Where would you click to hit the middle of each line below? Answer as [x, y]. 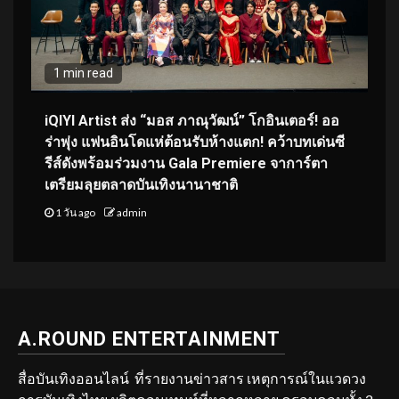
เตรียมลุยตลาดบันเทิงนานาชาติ [141, 184]
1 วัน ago [75, 212]
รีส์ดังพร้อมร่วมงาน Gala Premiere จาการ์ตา [186, 163]
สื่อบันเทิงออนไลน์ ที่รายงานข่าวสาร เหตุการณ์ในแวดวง [192, 378]
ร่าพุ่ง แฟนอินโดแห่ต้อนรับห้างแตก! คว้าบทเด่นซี [195, 142]
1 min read [83, 73]
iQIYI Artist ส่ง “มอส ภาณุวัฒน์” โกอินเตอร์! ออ [192, 120]
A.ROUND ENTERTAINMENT [149, 338]
